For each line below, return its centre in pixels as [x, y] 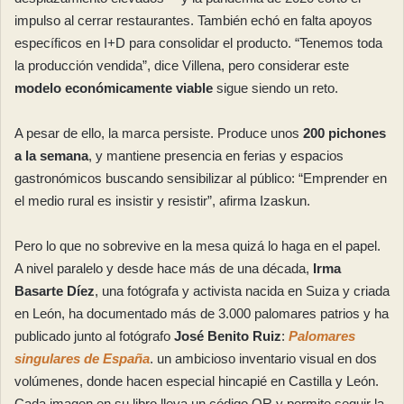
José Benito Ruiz [228, 335]
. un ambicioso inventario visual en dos [263, 358]
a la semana [51, 155]
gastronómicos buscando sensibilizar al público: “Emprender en [201, 178]
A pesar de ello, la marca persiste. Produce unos [159, 133]
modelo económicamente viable [114, 87]
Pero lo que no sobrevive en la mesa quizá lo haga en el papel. [197, 245]
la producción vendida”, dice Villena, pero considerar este [182, 65]
